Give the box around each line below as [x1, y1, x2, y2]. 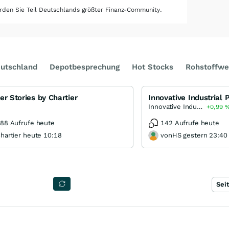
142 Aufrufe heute [161, 119, 219, 127]
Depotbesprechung [50, 62, 120, 72]
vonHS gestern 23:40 [161, 131, 227, 139]
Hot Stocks [132, 62, 173, 72]
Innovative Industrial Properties [197, 103, 203, 110]
